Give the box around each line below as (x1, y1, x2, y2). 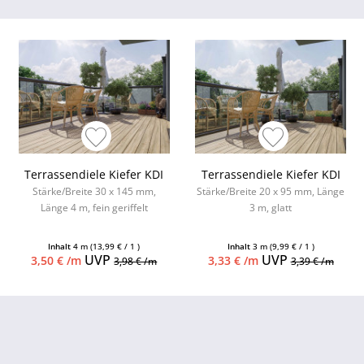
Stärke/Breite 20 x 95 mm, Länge (197, 184, 345, 199)
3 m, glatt (249, 201, 292, 215)
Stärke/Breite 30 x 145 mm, (32, 184, 156, 199)
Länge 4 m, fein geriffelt (40, 201, 148, 215)
